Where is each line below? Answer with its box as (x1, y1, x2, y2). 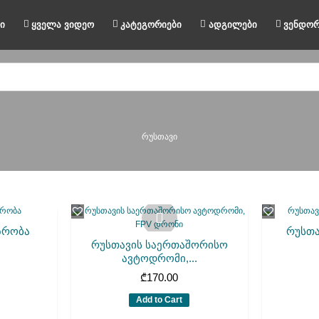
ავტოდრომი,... (121, 252, 197, 265)
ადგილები (208, 19, 257, 30)
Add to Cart (136, 295, 183, 305)
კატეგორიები (120, 19, 182, 30)
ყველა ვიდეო (31, 19, 95, 30)
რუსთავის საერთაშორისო (90, 239, 228, 251)
